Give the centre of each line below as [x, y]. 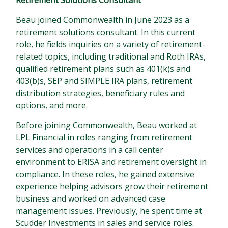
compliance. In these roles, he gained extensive [105, 174]
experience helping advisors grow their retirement [112, 186]
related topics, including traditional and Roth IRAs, [111, 56]
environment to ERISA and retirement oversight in [111, 162]
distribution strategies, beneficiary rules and [101, 93]
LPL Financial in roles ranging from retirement [104, 137]
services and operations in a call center [90, 150]
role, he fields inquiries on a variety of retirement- [111, 44]
